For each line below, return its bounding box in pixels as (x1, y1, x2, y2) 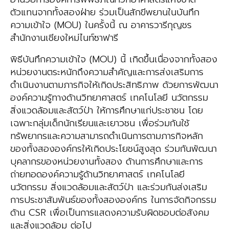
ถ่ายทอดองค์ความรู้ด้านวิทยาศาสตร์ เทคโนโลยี (10, 167, 185, 181)
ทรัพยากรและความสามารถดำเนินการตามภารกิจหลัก (10, 128, 203, 143)
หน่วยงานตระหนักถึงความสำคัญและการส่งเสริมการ (10, 64, 203, 79)
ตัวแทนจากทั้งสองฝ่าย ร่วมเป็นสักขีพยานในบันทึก (10, 5, 199, 19)
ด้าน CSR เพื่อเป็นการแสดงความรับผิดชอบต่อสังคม (10, 205, 209, 220)
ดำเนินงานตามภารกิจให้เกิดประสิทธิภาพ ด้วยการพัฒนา (10, 77, 218, 92)
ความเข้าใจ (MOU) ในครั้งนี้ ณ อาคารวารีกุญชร (10, 17, 192, 32)
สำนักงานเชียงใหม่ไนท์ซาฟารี (10, 30, 118, 45)
